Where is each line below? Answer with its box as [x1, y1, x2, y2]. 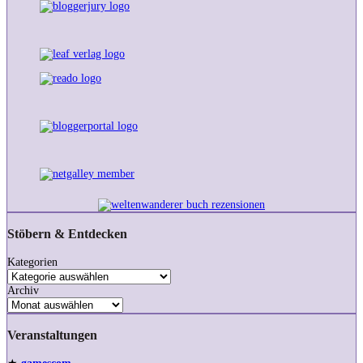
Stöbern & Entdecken [7, 226, 127, 242]
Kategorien [7, 255, 58, 268]
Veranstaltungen [7, 327, 97, 344]
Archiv [7, 284, 39, 297]
